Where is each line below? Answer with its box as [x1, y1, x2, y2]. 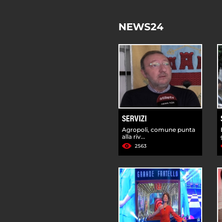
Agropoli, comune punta [122, 125, 195, 133]
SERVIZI [122, 114, 147, 124]
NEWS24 [118, 20, 164, 33]
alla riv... [122, 132, 145, 140]
